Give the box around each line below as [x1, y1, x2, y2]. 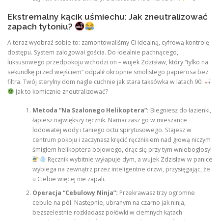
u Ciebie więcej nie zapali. [32, 175, 106, 184]
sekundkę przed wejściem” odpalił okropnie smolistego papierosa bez [7, 68, 208, 76]
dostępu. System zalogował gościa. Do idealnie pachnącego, [7, 48, 178, 56]
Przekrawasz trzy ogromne [117, 189, 195, 197]
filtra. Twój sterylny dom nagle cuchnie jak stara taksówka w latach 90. [7, 78, 204, 86]
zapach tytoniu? [7, 21, 75, 31]
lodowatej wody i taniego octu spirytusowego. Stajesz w [32, 126, 192, 135]
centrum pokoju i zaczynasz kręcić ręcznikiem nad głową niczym [32, 136, 211, 144]
